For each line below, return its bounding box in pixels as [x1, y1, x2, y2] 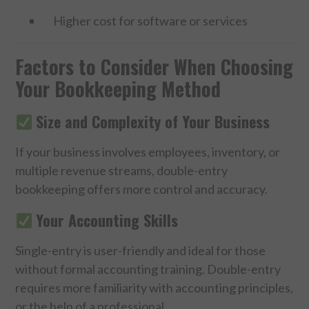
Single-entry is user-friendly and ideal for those [15, 242, 266, 258]
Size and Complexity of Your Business [36, 110, 270, 132]
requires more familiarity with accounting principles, [15, 279, 294, 295]
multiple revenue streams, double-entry [15, 162, 228, 178]
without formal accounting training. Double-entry [15, 261, 281, 277]
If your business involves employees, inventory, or [15, 143, 281, 159]
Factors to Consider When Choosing [15, 52, 294, 81]
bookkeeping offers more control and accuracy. [15, 181, 268, 197]
